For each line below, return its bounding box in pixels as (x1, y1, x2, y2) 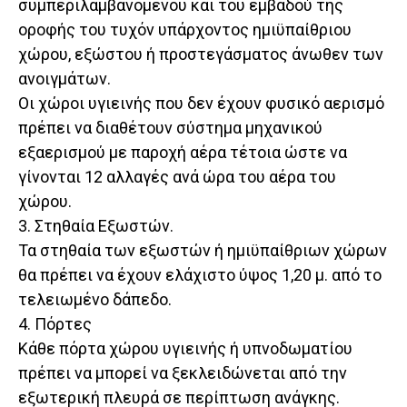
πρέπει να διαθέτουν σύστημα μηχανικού (18, 118, 323, 138)
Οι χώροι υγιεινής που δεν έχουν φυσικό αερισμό (18, 94, 384, 114)
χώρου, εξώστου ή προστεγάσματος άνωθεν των (18, 45, 383, 65)
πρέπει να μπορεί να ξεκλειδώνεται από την (18, 363, 347, 383)
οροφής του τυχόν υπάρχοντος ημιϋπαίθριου (18, 20, 352, 40)
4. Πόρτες (18, 314, 92, 334)
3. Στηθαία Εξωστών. (18, 216, 174, 236)
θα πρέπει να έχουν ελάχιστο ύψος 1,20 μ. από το (18, 265, 382, 285)
